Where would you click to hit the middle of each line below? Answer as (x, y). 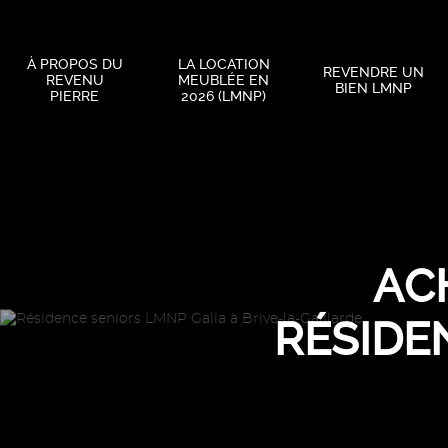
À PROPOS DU (74, 64)
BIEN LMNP (373, 88)
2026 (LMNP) (224, 96)
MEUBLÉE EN (224, 80)
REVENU (74, 80)
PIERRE (75, 96)
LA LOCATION (223, 64)
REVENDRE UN (373, 72)
